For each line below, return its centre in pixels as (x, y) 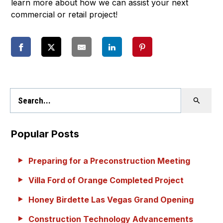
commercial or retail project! (64, 14)
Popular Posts (45, 134)
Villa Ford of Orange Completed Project (106, 180)
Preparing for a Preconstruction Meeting (109, 161)
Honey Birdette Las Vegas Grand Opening (111, 199)
